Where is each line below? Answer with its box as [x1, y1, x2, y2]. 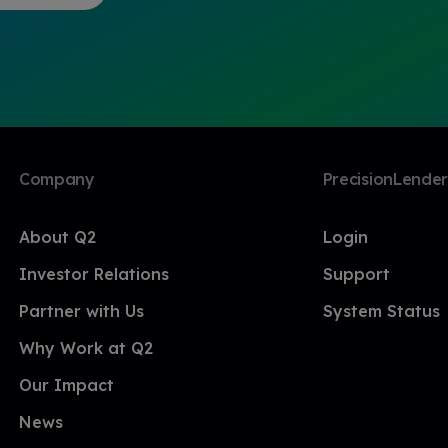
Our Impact [18, 375, 114, 395]
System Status [322, 301, 440, 321]
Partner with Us [18, 301, 144, 321]
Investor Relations [18, 264, 169, 284]
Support [322, 264, 390, 284]
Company [18, 169, 95, 189]
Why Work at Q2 [18, 338, 153, 358]
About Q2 [18, 227, 96, 247]
